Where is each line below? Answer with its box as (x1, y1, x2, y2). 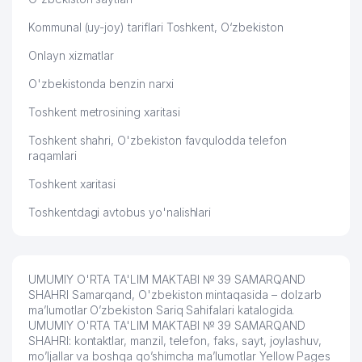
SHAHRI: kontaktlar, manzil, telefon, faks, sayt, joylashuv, (28, 334, 322, 347)
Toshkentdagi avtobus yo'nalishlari (28, 205, 212, 219)
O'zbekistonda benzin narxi (28, 77, 174, 90)
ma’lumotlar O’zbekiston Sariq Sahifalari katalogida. (28, 303, 295, 317)
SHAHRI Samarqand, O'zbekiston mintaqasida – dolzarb (28, 288, 322, 301)
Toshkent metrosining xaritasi (28, 105, 180, 119)
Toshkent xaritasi (28, 177, 116, 191)
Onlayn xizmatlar (28, 48, 115, 62)
